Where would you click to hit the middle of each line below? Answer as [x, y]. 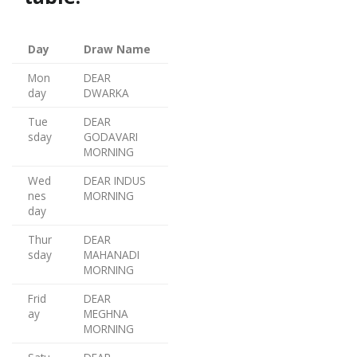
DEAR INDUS [115, 181]
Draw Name [117, 49]
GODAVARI [111, 137]
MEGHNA [106, 314]
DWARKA [106, 93]
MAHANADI [112, 255]
